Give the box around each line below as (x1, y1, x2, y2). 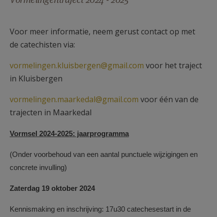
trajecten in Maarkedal (10, 107, 92, 118)
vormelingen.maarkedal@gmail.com (10, 94, 139, 105)
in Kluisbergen (10, 73, 62, 84)
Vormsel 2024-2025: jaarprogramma (10, 130, 129, 138)
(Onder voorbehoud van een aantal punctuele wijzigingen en (10, 151, 198, 158)
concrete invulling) (10, 164, 67, 171)
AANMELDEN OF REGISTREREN (13, 4, 182, 15)
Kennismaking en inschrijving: (10, 205, 104, 213)
